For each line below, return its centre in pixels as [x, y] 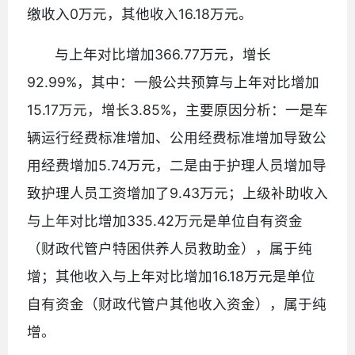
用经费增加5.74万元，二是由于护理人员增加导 [177, 165]
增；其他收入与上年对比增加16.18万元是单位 [171, 276]
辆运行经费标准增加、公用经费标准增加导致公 [177, 137]
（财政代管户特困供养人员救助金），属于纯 [170, 248]
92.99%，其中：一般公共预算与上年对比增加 [173, 82]
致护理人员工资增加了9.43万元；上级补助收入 [177, 193]
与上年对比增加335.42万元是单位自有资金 [165, 220]
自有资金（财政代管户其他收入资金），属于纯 [177, 303]
